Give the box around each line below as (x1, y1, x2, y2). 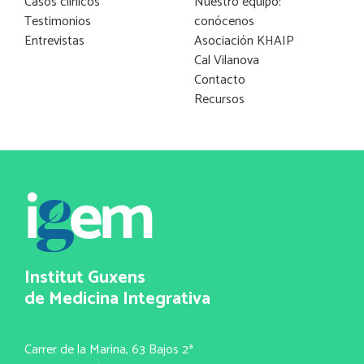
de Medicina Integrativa (24, 284, 210, 314)
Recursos (194, 88, 245, 110)
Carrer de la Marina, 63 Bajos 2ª (24, 339, 193, 362)
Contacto (194, 68, 245, 91)
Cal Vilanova (194, 49, 259, 71)
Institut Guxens (24, 263, 145, 293)
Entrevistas (24, 29, 84, 52)
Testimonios (24, 10, 91, 32)
